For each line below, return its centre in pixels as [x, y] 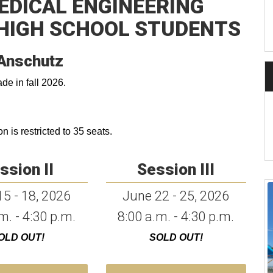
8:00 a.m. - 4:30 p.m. [176, 217]
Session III [176, 169]
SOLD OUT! [176, 237]
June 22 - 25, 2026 [176, 196]
